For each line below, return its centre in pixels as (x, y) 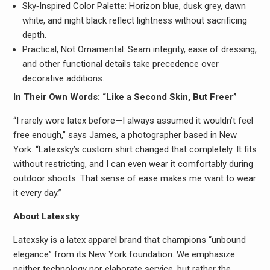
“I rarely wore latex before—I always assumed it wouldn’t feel (133, 121)
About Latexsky (46, 217)
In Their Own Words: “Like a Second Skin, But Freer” (125, 97)
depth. (34, 35)
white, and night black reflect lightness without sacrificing (134, 20)
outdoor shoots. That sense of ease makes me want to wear (134, 179)
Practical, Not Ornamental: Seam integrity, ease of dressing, (139, 49)
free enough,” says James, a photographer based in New (125, 135)
